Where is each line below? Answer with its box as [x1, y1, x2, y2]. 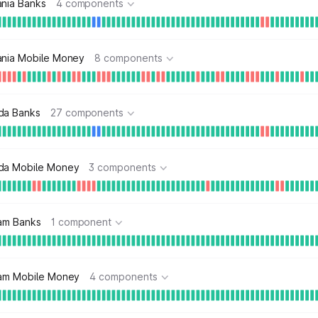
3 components [89, 161, 156, 173]
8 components [94, 52, 163, 64]
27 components [50, 106, 124, 119]
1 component [50, 216, 112, 228]
